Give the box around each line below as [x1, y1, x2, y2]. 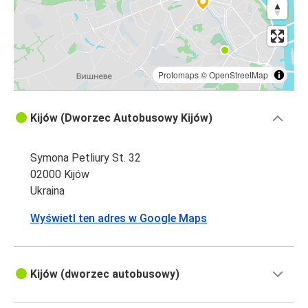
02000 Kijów [30, 168, 89, 181]
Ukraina [30, 184, 65, 198]
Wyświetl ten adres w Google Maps [30, 212, 207, 225]
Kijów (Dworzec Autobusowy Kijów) [30, 111, 212, 125]
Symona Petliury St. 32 [30, 151, 141, 165]
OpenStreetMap [209, 69, 268, 81]
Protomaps [158, 69, 199, 81]
